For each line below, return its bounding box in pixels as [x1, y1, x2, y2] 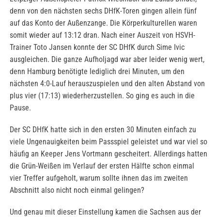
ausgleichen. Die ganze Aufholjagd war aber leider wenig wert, [10, 55, 204, 64]
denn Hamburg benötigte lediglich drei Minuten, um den [10, 67, 185, 77]
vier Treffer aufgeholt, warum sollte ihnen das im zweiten [10, 173, 188, 183]
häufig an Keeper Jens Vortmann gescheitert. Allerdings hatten [10, 149, 207, 159]
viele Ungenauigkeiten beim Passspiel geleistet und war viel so [10, 137, 207, 147]
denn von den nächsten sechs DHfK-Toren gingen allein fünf [10, 6, 197, 16]
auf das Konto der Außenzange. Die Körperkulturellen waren [10, 18, 197, 28]
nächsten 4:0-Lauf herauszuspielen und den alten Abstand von [10, 79, 205, 89]
